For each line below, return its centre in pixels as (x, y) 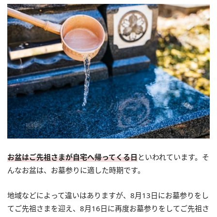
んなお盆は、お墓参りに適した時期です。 (76, 170)
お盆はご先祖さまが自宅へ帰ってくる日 (72, 157)
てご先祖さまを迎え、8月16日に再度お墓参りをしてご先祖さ (108, 208)
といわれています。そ (173, 157)
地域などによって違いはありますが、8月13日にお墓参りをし (108, 195)
